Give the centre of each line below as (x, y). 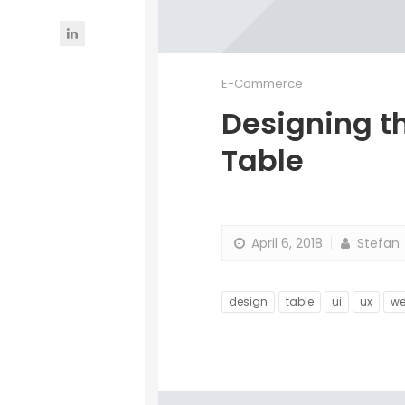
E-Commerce (262, 84)
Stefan (377, 244)
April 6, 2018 (287, 244)
